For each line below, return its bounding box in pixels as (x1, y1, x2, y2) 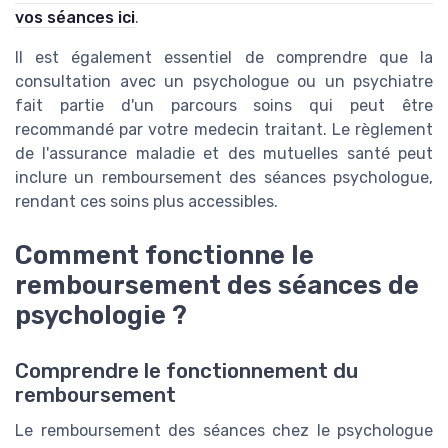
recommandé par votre (15, 120, 194, 139)
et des (194, 144, 264, 163)
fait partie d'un (15, 96, 171, 115)
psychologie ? (15, 300, 187, 331)
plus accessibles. (149, 192, 278, 211)
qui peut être (292, 96, 434, 115)
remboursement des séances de (15, 270, 419, 301)
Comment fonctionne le (15, 240, 314, 271)
